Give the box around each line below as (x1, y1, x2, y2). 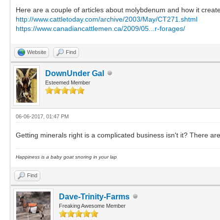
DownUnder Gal (45, 69, 104, 78)
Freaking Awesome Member (59, 202, 126, 209)
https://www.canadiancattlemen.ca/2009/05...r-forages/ (16, 24, 185, 32)
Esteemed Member (45, 79, 90, 85)
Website (27, 49, 46, 55)
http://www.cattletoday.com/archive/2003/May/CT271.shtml (16, 15, 197, 23)
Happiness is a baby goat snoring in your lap (16, 154, 117, 160)
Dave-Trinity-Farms (59, 192, 130, 201)
